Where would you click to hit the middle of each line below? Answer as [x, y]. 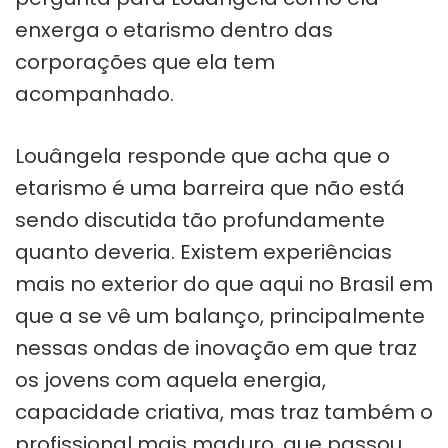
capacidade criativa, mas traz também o [224, 411]
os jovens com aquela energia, [170, 379]
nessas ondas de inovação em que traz [216, 347]
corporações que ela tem [145, 61]
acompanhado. [94, 93]
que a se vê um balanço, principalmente [220, 315]
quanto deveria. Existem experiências [203, 251]
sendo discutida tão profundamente [200, 219]
